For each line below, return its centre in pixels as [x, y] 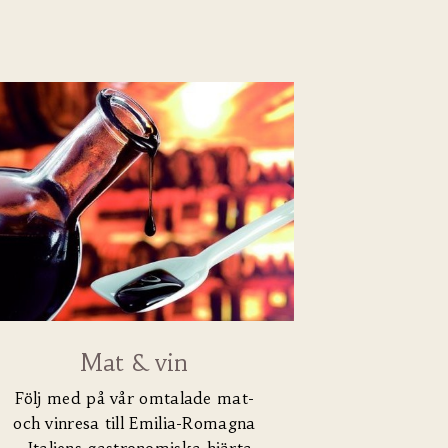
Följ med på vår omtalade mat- [134, 398]
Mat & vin [134, 363]
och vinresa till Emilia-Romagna [134, 423]
